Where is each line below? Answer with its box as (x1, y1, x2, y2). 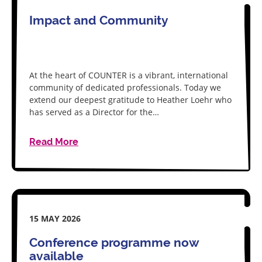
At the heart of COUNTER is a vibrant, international (29, 70, 228, 81)
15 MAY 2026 (29, 213, 81, 224)
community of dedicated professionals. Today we (29, 82, 221, 93)
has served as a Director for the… (29, 106, 159, 118)
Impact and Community (29, 13, 168, 27)
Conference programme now (29, 236, 199, 250)
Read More (29, 136, 78, 147)
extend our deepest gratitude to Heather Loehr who (29, 94, 232, 105)
